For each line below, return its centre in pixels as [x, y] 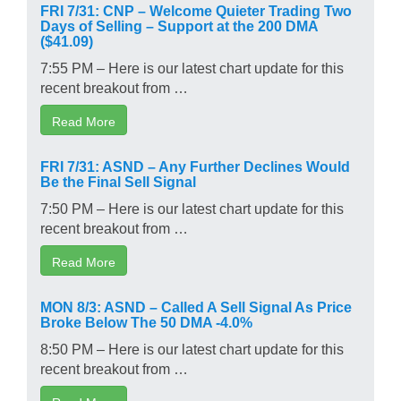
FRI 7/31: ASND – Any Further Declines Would [195, 165]
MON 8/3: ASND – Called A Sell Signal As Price [196, 306]
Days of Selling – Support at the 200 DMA [179, 25]
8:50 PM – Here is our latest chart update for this [192, 348]
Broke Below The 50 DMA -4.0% [146, 321]
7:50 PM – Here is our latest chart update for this [192, 207]
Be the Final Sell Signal [118, 180]
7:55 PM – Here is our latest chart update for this [192, 67]
